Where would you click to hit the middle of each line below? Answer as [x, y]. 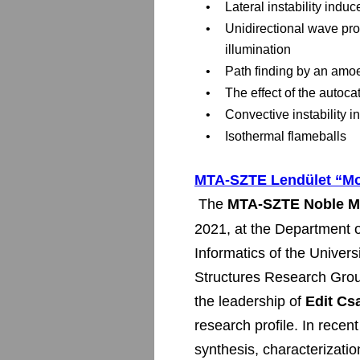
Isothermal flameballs [286, 136]
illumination [258, 49]
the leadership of [250, 301]
